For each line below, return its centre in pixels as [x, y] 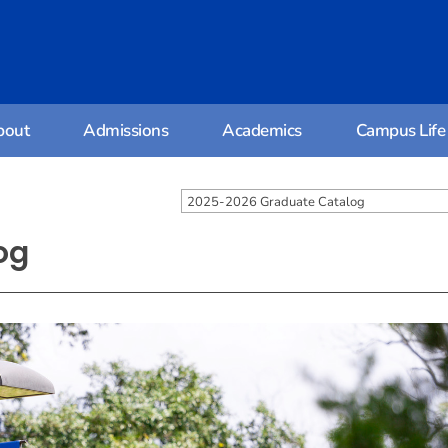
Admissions [125, 130]
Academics [262, 130]
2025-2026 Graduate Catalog [276, 201]
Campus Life [400, 130]
